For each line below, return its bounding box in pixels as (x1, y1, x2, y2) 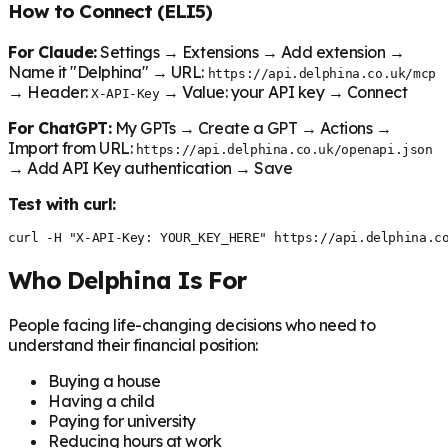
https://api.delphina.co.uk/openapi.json (135, 142, 433, 158)
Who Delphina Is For (8, 265, 247, 296)
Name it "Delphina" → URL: (8, 62, 208, 83)
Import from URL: (8, 138, 136, 159)
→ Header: (8, 82, 92, 103)
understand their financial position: (8, 335, 258, 355)
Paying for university (48, 411, 196, 431)
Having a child (48, 391, 155, 411)
